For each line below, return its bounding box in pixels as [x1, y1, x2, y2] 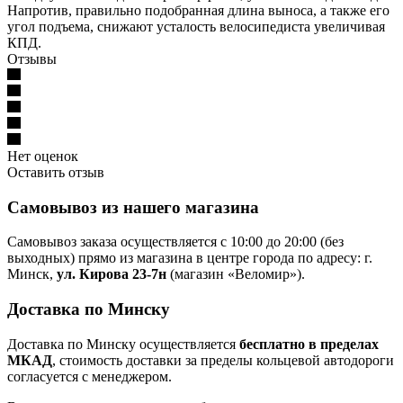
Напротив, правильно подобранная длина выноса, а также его [7, 2, 390, 18]
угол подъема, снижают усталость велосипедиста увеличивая [7, 18, 385, 34]
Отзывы [7, 50, 57, 67]
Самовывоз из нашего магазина [7, 197, 259, 217]
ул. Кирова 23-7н [57, 266, 166, 282]
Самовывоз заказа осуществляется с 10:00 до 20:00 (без [7, 234, 344, 250]
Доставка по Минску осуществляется [7, 336, 239, 352]
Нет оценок [7, 148, 78, 164]
